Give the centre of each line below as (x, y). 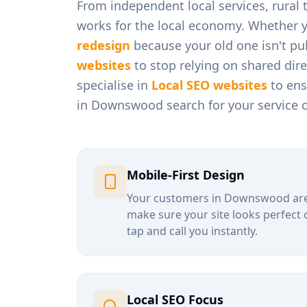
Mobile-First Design (186, 175)
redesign (103, 45)
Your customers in (175, 198)
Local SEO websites (209, 85)
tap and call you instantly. (192, 231)
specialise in (114, 85)
